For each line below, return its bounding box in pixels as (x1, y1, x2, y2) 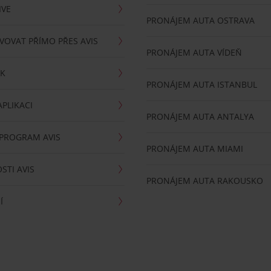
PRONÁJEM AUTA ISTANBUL (146, 79, 258, 90)
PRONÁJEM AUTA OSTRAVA (146, 15, 255, 26)
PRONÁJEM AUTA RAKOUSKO (146, 175, 264, 186)
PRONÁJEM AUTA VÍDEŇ (146, 47, 243, 58)
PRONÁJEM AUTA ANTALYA (146, 111, 255, 122)
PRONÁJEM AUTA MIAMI (146, 143, 244, 154)
